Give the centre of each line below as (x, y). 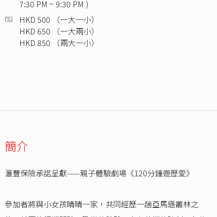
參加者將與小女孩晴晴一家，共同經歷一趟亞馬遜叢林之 (102, 204)
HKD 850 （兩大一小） (59, 43)
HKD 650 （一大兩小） (59, 31)
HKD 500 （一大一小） (59, 20)
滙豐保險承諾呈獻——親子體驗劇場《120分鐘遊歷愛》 (99, 173)
